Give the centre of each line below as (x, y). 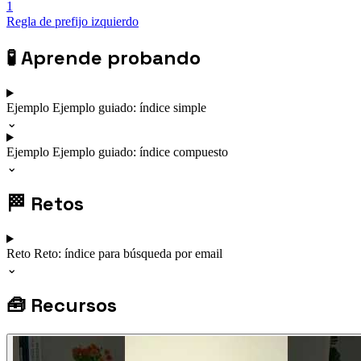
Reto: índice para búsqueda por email (128, 253)
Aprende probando (111, 57)
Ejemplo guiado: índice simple (129, 107)
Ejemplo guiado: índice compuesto (140, 151)
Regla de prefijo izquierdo (73, 22)
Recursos (74, 305)
